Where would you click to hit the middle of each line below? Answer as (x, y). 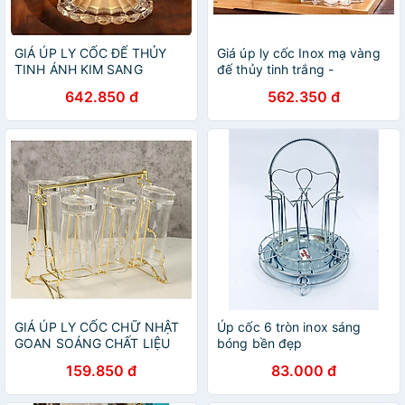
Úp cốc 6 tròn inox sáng (289, 327)
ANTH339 (247, 85)
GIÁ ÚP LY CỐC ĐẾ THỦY (91, 53)
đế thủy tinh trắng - (275, 69)
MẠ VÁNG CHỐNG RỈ (77, 359)
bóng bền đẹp (260, 343)
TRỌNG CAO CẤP (68, 85)
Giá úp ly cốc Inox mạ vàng (299, 53)
